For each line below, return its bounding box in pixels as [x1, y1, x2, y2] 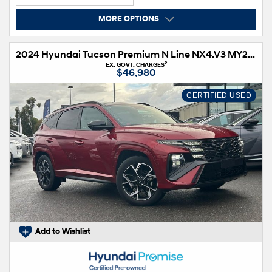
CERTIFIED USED [186, 90, 251, 100]
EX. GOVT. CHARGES [105, 59, 165, 69]
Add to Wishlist [35, 226, 90, 237]
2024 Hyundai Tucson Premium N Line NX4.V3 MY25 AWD [248, 48, 255, 60]
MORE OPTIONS [98, 14, 159, 24]
